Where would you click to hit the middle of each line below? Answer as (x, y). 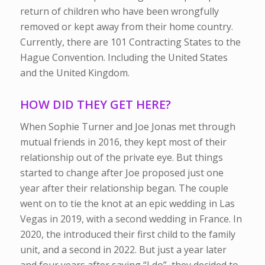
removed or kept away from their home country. (126, 26)
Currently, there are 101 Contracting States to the (130, 42)
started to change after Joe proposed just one (122, 173)
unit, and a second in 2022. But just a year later (123, 250)
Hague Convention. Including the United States (124, 57)
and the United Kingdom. (75, 72)
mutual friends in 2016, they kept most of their (123, 142)
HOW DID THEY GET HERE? (95, 104)
